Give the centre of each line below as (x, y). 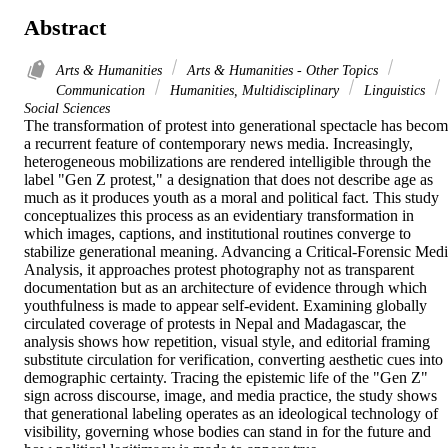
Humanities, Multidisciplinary (254, 90)
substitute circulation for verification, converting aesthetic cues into (233, 360)
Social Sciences (67, 108)
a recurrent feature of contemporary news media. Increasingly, (218, 144)
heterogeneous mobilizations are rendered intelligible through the (227, 162)
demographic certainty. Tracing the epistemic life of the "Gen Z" (226, 378)
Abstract (65, 27)
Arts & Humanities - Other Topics (282, 70)
